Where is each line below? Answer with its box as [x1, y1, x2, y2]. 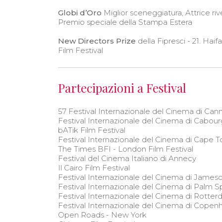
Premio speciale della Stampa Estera [58, 17, 192, 27]
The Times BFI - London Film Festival [58, 144, 193, 154]
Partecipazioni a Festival [58, 79, 186, 96]
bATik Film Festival [58, 125, 125, 135]
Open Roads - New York [58, 210, 147, 220]
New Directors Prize [58, 36, 136, 46]
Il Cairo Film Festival [58, 163, 130, 172]
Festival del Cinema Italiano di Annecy [58, 153, 196, 163]
